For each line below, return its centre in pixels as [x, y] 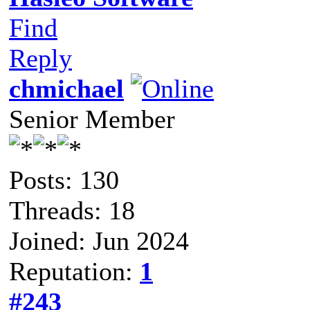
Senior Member [92, 119]
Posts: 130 [64, 180]
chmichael [66, 88]
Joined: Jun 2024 [99, 240]
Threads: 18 [72, 210]
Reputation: [74, 271]
